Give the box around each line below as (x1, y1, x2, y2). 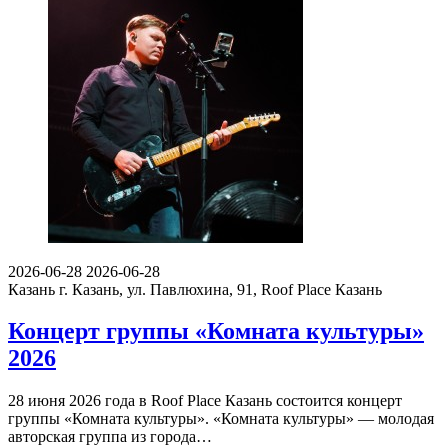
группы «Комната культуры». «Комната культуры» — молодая (8, 410, 434, 428)
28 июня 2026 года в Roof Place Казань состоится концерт (8, 392, 402, 410)
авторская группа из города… (8, 428, 212, 446)
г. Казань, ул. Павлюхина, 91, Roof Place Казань (59, 280, 382, 298)
